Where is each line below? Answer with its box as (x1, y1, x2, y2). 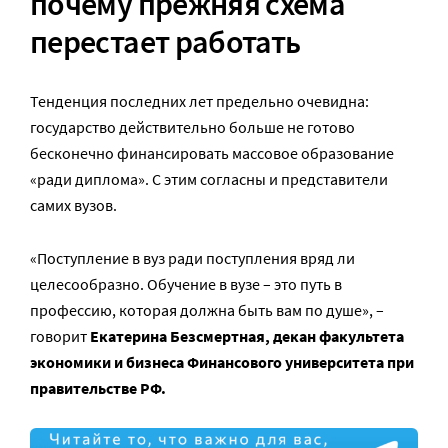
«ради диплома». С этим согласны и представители (30, 168, 388, 189)
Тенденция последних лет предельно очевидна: (30, 90, 369, 111)
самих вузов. (30, 194, 117, 215)
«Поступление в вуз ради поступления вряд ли (30, 247, 355, 268)
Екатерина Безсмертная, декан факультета (90, 325, 404, 346)
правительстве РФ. (30, 377, 166, 398)
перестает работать (30, 21, 301, 62)
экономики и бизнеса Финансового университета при (30, 351, 414, 372)
